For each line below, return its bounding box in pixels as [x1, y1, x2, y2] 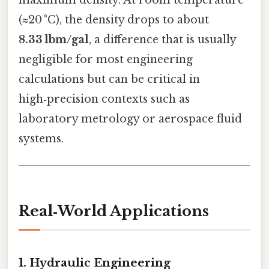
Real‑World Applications [19, 202, 209, 220]
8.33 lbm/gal [19, 33, 89, 47]
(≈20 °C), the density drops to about [19, 13, 209, 27]
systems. [19, 132, 64, 146]
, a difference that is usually [89, 33, 236, 47]
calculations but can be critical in [19, 73, 200, 86]
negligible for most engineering [19, 53, 193, 67]
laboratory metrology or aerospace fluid [19, 112, 242, 126]
